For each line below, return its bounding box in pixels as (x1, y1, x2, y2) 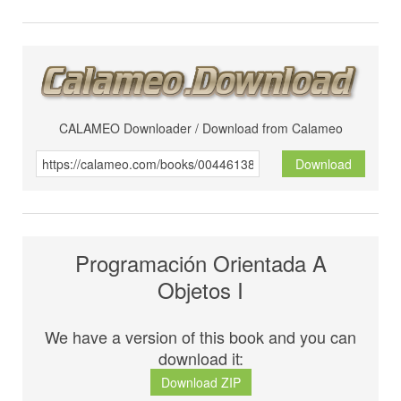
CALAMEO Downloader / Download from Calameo (58, 119, 343, 138)
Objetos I (158, 274, 243, 306)
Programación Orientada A (74, 247, 327, 279)
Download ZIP (160, 373, 241, 392)
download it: (158, 346, 243, 371)
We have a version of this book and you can (45, 325, 356, 349)
